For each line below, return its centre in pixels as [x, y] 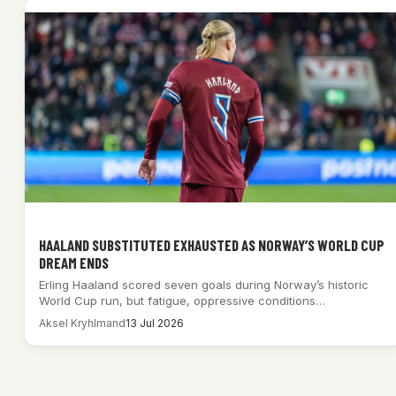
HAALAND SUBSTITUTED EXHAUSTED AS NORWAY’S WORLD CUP [212, 244]
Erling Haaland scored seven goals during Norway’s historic [204, 284]
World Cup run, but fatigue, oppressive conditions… [182, 300]
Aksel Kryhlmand [82, 323]
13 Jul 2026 [155, 323]
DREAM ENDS [74, 262]
